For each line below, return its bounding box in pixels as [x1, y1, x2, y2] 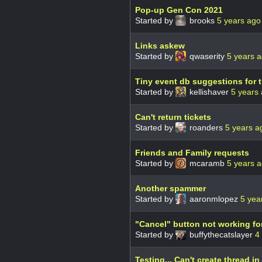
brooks [187, 15, 217, 25]
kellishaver [187, 87, 231, 96]
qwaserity [187, 51, 227, 61]
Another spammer [135, 183, 206, 193]
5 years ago [217, 15, 261, 25]
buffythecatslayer [187, 229, 255, 239]
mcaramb [187, 158, 227, 168]
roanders [187, 122, 225, 132]
